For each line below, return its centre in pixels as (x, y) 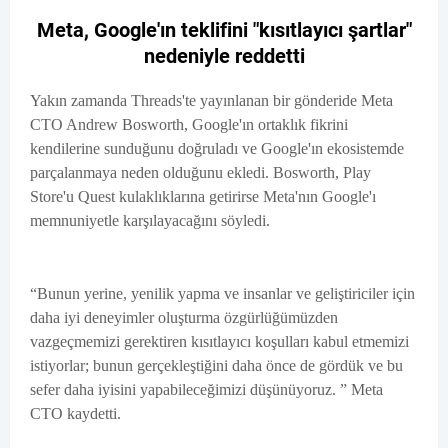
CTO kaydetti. (75, 414)
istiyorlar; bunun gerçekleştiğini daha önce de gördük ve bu (216, 366)
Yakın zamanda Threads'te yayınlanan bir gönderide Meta (211, 101)
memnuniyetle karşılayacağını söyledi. (150, 221)
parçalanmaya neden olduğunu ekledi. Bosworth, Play (200, 173)
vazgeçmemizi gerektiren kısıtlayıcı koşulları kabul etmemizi (219, 342)
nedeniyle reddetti (224, 56)
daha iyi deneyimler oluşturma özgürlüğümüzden (184, 318)
